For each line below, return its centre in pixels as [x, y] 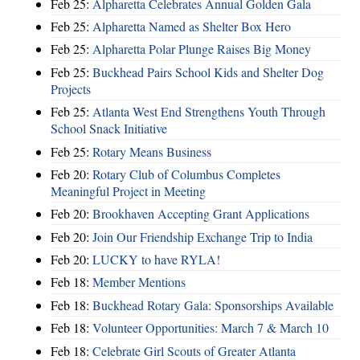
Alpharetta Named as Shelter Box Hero [192, 27]
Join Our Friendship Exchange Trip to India [202, 236]
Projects [71, 88]
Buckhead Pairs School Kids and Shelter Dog [208, 72]
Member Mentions [139, 282]
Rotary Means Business [152, 151]
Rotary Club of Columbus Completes [186, 174]
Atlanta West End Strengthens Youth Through [209, 112]
